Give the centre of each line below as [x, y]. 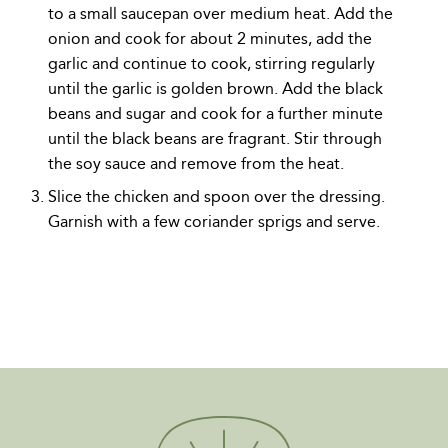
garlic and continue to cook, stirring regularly [211, 64]
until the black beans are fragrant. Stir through [215, 139]
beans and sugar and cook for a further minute [215, 114]
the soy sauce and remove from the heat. [196, 164]
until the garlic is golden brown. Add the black [215, 89]
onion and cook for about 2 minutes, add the [210, 39]
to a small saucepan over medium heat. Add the [220, 14]
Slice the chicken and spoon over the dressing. [216, 197]
